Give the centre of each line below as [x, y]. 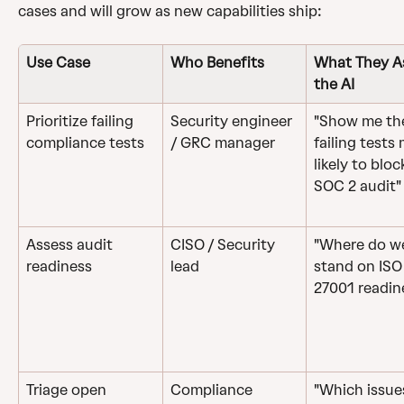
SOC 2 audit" [358, 187]
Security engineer [233, 122]
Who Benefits [217, 63]
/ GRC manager [223, 143]
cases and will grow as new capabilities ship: [172, 12]
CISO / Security [225, 245]
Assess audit [71, 245]
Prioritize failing [82, 122]
